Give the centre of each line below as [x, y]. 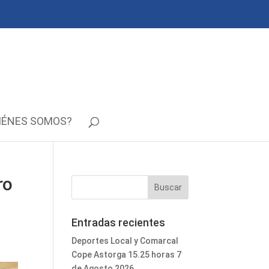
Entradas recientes [119, 222]
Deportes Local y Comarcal [125, 241]
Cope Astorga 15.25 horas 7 [127, 255]
